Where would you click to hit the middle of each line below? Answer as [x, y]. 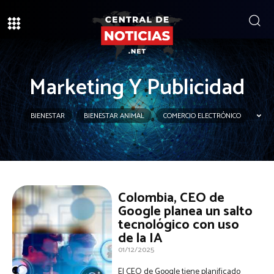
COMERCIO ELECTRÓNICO [202, 116]
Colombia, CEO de [172, 198]
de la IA [141, 239]
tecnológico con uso [179, 225]
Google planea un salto [186, 212]
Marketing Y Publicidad [137, 88]
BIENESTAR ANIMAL [114, 116]
